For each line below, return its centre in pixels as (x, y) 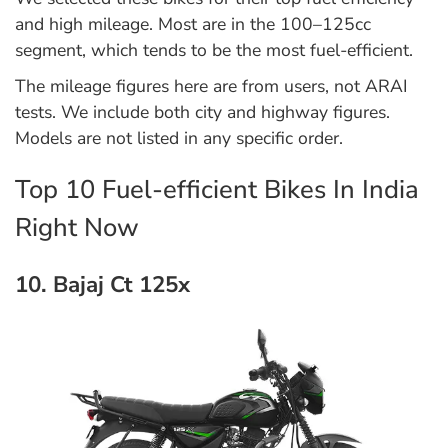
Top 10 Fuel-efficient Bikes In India (217, 189)
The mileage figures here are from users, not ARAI (211, 85)
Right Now (77, 227)
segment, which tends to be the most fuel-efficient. (214, 49)
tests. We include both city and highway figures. (202, 111)
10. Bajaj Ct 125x (102, 284)
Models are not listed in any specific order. (179, 137)
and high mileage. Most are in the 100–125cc (193, 23)
